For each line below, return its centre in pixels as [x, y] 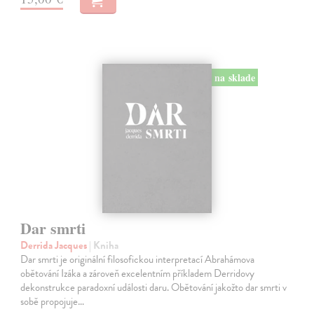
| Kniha [104, 245]
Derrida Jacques [55, 245]
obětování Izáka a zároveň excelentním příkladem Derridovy [138, 273]
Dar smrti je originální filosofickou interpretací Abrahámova [138, 259]
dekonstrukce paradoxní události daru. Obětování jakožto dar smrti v [154, 287]
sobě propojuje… [53, 301]
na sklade [234, 77]
